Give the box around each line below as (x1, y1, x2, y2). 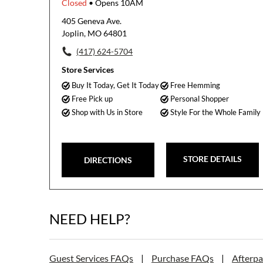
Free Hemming (170, 80, 221, 90)
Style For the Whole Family (170, 107, 261, 117)
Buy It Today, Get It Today (72, 80, 159, 90)
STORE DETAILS (183, 154, 242, 164)
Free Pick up (72, 94, 113, 103)
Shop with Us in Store (72, 107, 143, 117)
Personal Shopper (170, 94, 230, 103)
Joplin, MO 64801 (62, 28, 127, 38)
